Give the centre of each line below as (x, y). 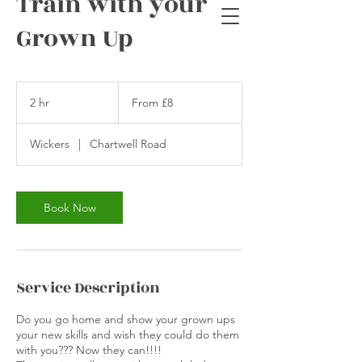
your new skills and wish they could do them (128, 335)
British (130, 105)
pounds (133, 114)
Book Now (69, 208)
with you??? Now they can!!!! (89, 350)
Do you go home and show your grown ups (126, 319)
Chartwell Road (128, 144)
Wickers (50, 144)
